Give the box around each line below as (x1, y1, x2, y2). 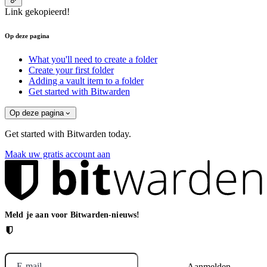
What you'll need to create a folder (29, 54, 157, 64)
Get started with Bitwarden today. (5, 128, 131, 139)
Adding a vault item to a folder (29, 75, 144, 86)
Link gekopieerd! (5, 6, 70, 17)
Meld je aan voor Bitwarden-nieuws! (5, 210, 140, 219)
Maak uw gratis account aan (5, 148, 110, 159)
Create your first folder (29, 64, 114, 75)
